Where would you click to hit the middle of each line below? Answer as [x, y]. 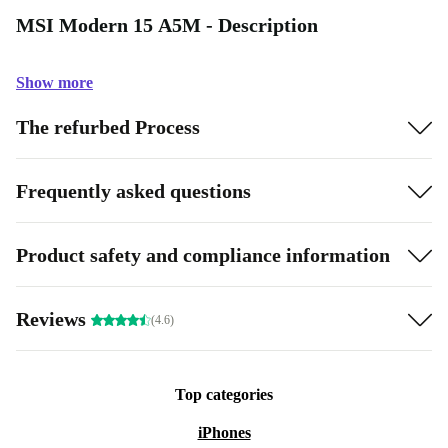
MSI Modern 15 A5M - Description [167, 25]
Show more [54, 82]
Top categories [224, 394]
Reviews [53, 318]
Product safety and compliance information [203, 254]
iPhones [224, 432]
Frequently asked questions [133, 190]
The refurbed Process [108, 126]
